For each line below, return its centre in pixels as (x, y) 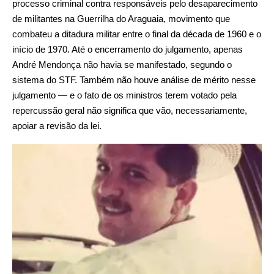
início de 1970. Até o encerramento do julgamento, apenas (128, 50)
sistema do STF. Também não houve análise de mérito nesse (134, 80)
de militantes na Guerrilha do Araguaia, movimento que (121, 19)
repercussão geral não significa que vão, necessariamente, (130, 111)
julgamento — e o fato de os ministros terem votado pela (124, 95)
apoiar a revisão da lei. (57, 126)
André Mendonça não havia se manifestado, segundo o (122, 65)
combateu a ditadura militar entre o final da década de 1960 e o (137, 34)
